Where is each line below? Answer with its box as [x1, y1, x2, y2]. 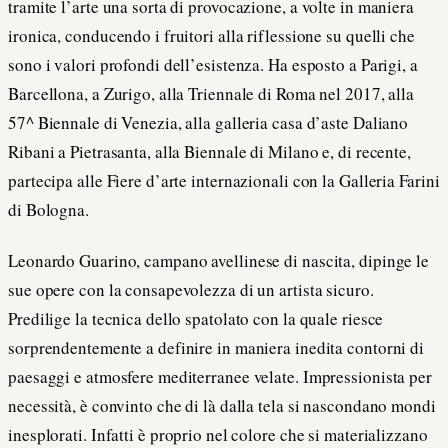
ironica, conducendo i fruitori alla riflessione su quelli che [8, 24, 415, 48]
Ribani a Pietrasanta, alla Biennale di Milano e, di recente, [8, 140, 411, 164]
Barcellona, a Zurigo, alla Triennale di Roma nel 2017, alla [8, 82, 415, 106]
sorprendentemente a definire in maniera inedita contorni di [8, 336, 425, 360]
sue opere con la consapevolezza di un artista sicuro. [8, 278, 374, 302]
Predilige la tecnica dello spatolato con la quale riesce [8, 307, 384, 331]
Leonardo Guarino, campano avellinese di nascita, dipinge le [8, 249, 430, 273]
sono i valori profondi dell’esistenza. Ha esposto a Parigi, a [8, 53, 418, 77]
